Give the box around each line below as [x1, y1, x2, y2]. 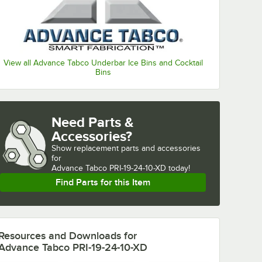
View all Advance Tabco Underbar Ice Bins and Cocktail [3, 58, 203, 67]
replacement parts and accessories [74, 143, 201, 153]
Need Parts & [51, 113, 134, 130]
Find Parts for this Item [56, 177, 150, 188]
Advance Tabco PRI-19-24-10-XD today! [51, 163, 190, 173]
